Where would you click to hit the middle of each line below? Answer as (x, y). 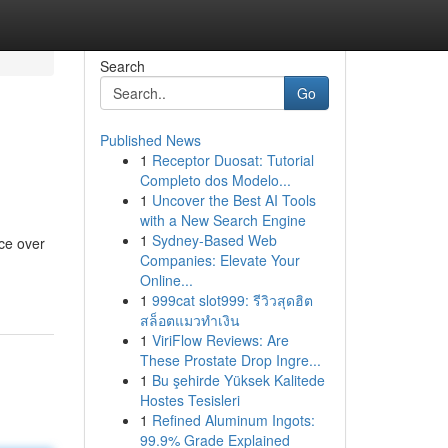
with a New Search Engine (222, 220)
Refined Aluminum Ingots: (233, 420)
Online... (166, 280)
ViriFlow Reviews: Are (220, 340)
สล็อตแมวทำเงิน (189, 320)
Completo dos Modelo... (215, 180)
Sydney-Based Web (214, 240)
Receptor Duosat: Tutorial (232, 160)
